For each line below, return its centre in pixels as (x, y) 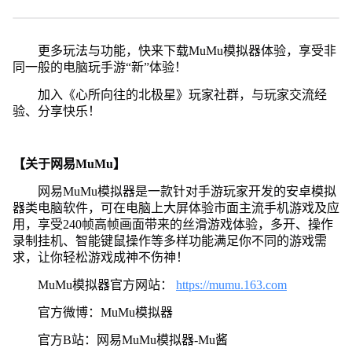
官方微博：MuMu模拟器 (105, 312)
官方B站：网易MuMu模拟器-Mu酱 (132, 339)
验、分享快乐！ (56, 111)
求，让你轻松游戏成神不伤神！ (100, 257)
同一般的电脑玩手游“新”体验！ (99, 67)
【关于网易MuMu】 (69, 163)
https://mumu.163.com (231, 284)
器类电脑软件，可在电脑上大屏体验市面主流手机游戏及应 (176, 207)
